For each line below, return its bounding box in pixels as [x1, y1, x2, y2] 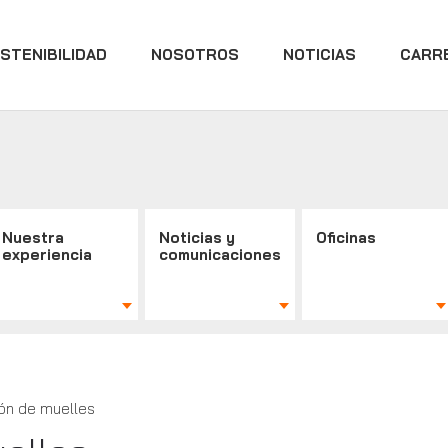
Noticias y [159, 228, 236, 247]
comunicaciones [159, 245, 282, 264]
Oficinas [316, 228, 377, 247]
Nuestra [2, 228, 65, 247]
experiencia [2, 245, 93, 264]
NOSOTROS [151, 45, 239, 64]
